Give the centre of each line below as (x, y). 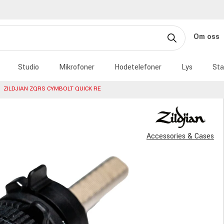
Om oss (207, 36)
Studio (28, 67)
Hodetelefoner (138, 67)
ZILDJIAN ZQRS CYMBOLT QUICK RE (52, 89)
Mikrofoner (77, 67)
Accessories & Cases (180, 136)
